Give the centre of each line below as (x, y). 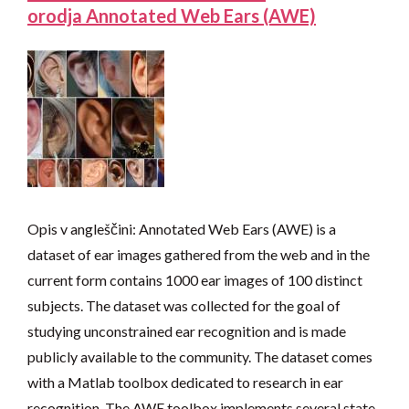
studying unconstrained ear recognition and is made (187, 331)
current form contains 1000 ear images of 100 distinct (195, 280)
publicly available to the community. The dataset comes (200, 357)
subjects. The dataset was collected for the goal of (184, 306)
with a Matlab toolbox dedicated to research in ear (185, 383)
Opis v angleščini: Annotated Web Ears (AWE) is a (182, 229)
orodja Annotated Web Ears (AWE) (172, 16)
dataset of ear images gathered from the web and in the (199, 255)
